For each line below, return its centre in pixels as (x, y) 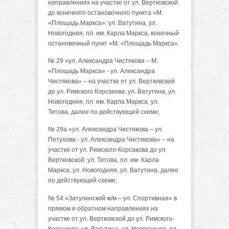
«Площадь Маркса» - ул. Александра (101, 71)
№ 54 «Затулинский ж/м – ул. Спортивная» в (112, 198)
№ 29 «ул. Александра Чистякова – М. (103, 61)
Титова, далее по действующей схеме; (104, 112)
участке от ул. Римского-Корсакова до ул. (107, 150)
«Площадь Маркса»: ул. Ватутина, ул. (102, 23)
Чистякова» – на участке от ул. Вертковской (111, 82)
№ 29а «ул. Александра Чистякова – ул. (106, 130)
